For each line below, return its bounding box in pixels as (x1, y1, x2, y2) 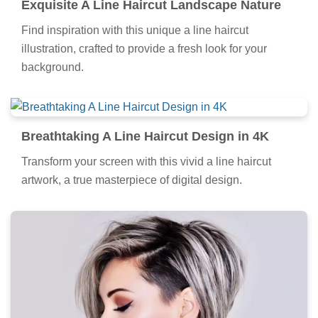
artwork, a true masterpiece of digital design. (21, 173, 242, 186)
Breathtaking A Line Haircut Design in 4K (21, 128, 269, 143)
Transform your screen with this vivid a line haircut (21, 155, 271, 168)
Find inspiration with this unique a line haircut (21, 23, 248, 36)
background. (21, 60, 84, 73)
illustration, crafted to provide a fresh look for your (21, 42, 267, 55)
